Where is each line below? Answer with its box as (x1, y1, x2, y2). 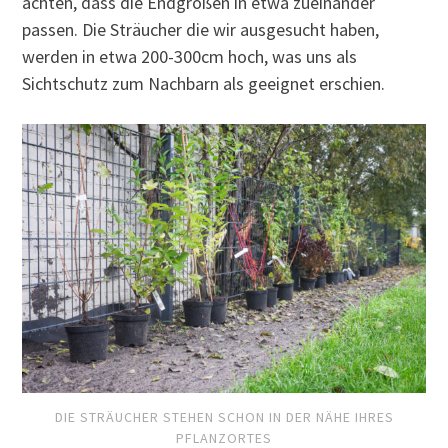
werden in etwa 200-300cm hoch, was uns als (22, 44, 358, 68)
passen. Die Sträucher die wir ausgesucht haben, (22, 17, 380, 41)
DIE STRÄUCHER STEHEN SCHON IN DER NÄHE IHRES (54, 407, 394, 426)
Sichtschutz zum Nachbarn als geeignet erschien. (22, 71, 386, 95)
